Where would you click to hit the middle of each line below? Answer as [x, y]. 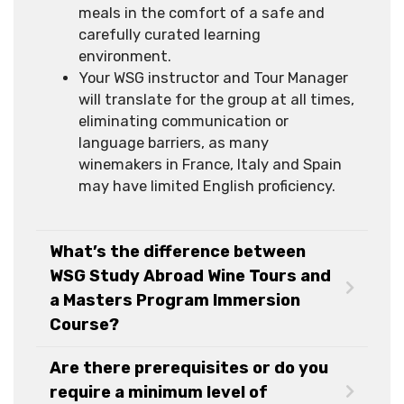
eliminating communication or [184, 121]
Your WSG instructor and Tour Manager [213, 78]
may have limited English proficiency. [207, 186]
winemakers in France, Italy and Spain [210, 164]
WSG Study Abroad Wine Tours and [190, 275]
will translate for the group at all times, [216, 99]
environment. [125, 56]
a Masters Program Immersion [175, 300]
